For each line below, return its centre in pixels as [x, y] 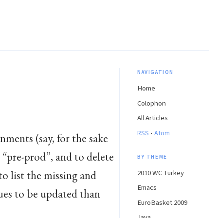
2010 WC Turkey [161, 173]
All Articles [153, 118]
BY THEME [152, 157]
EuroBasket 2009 [162, 202]
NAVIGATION [155, 72]
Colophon [152, 103]
